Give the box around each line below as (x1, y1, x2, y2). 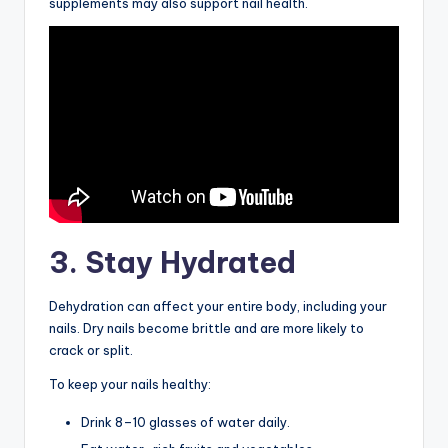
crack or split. (49, 341, 133, 358)
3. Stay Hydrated (49, 243, 296, 281)
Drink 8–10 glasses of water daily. (81, 413, 290, 430)
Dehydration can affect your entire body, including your (49, 297, 387, 314)
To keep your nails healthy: (49, 375, 211, 392)
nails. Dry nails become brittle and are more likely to (49, 319, 364, 336)
